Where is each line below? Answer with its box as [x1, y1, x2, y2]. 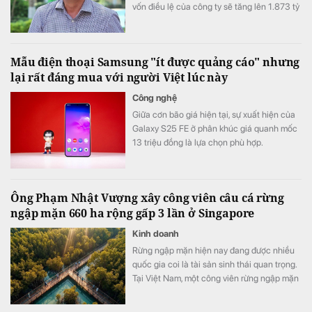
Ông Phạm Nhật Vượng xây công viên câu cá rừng [10, 190, 284, 206]
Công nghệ [132, 93, 177, 104]
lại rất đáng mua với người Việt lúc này [10, 70, 228, 86]
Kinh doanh [132, 228, 179, 240]
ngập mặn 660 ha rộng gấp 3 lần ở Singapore [10, 205, 255, 221]
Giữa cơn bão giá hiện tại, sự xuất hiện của [132, 109, 295, 120]
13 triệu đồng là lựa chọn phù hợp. [132, 137, 263, 148]
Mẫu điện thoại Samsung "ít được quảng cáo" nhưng [10, 54, 300, 70]
